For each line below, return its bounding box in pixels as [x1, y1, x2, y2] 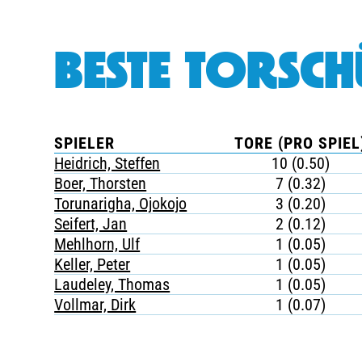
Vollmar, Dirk [54, 295, 137, 314]
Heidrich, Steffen [54, 154, 161, 173]
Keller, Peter [54, 255, 131, 274]
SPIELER [54, 133, 116, 153]
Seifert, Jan [54, 214, 128, 234]
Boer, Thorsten [54, 174, 147, 193]
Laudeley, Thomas [54, 275, 170, 294]
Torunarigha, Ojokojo [54, 194, 187, 213]
